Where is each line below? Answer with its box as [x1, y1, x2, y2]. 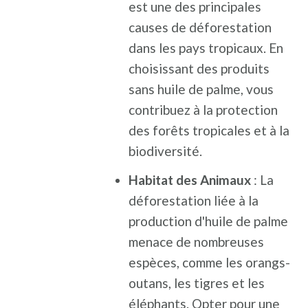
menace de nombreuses [129, 234, 265, 250]
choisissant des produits [129, 60, 270, 76]
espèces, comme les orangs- [129, 254, 291, 270]
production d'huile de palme [129, 213, 289, 229]
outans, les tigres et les [129, 275, 265, 291]
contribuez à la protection [129, 102, 278, 118]
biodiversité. [129, 143, 203, 159]
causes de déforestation [129, 19, 272, 35]
